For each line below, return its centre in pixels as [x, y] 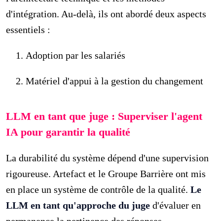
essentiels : [28, 29]
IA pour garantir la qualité [68, 132]
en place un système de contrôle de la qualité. [98, 189]
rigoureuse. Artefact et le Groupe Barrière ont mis [106, 173]
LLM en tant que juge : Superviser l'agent [104, 116]
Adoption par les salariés [76, 55]
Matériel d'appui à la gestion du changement [115, 81]
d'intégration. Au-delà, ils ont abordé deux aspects [106, 14]
